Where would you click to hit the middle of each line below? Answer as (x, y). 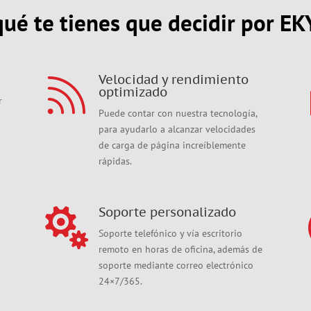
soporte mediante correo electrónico (176, 266)
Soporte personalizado (167, 212)
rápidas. (115, 161)
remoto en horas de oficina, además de (180, 250)
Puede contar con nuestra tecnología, (177, 113)
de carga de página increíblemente (172, 145)
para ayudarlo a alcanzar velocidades (177, 129)
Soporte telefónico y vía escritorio (170, 234)
